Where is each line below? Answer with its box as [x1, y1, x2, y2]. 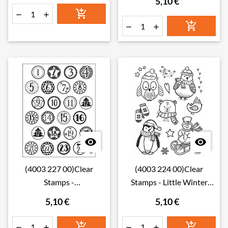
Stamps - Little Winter [130, 177, 208, 187]
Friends [156, 190, 182, 200]
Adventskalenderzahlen [17, 190, 101, 200]
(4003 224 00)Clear [135, 164, 203, 174]
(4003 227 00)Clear [25, 164, 93, 174]
